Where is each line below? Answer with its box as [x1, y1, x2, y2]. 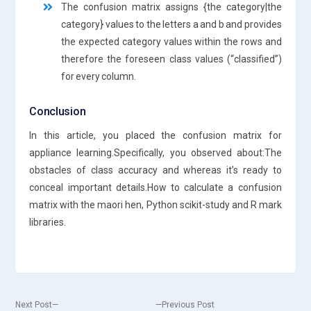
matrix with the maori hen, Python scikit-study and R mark [29, 199, 282, 210]
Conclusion [29, 104, 86, 118]
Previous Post [162, 299, 215, 310]
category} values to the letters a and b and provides [61, 18, 282, 30]
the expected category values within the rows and [61, 35, 282, 47]
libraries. [29, 216, 67, 228]
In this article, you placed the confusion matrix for [29, 129, 282, 141]
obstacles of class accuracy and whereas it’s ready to [29, 164, 282, 176]
